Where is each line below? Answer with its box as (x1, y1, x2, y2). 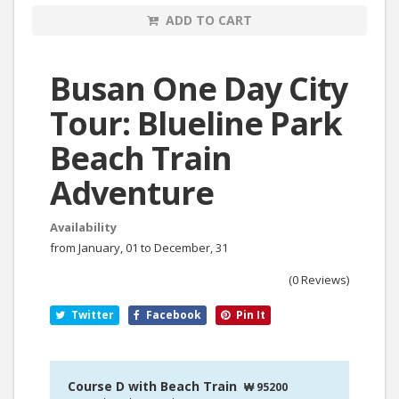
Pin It (233, 307, 265, 322)
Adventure (50, 171, 214, 215)
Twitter (69, 307, 114, 322)
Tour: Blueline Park (50, 102, 342, 145)
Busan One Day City (50, 67, 347, 110)
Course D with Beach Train (68, 378, 244, 395)
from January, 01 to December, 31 (50, 240, 228, 256)
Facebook (143, 307, 201, 322)
